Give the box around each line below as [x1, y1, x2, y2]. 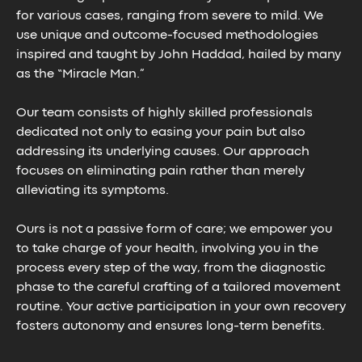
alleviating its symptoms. [16, 185, 169, 196]
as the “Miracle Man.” [16, 69, 145, 80]
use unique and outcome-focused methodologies [16, 30, 318, 41]
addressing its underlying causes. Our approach [16, 146, 309, 158]
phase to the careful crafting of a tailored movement [16, 282, 340, 293]
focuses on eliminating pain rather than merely [16, 166, 305, 177]
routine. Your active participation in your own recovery [16, 301, 346, 313]
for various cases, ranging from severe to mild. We [16, 11, 323, 22]
